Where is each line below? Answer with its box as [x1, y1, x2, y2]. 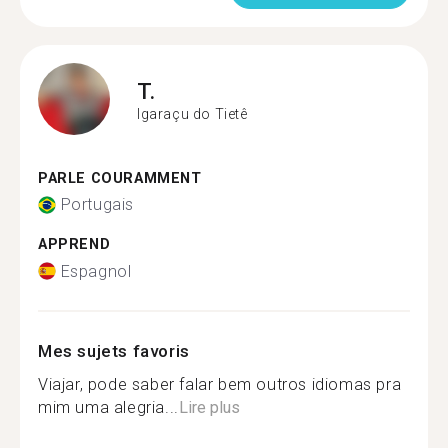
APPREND [38, 236, 111, 253]
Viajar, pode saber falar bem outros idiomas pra [38, 374, 402, 394]
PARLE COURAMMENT [38, 169, 202, 187]
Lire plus [178, 397, 240, 417]
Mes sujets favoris [38, 340, 190, 361]
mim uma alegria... [38, 397, 179, 417]
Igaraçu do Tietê [137, 106, 248, 122]
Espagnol [60, 261, 132, 281]
